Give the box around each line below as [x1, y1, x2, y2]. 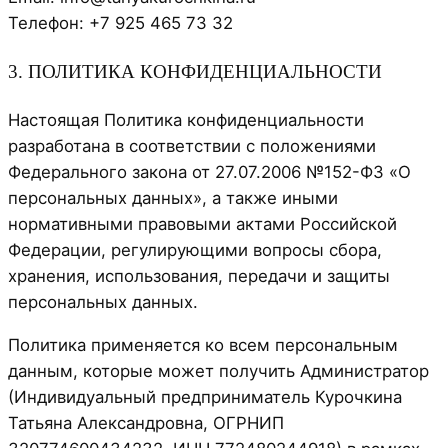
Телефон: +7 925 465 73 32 [8, 13, 233, 33]
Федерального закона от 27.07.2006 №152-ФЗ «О [8, 162, 411, 183]
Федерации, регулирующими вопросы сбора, [8, 240, 382, 261]
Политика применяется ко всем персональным [8, 335, 398, 356]
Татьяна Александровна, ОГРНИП [8, 413, 284, 434]
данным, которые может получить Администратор [8, 361, 429, 382]
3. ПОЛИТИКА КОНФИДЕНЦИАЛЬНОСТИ [8, 60, 382, 82]
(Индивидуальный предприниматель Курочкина [8, 387, 402, 408]
